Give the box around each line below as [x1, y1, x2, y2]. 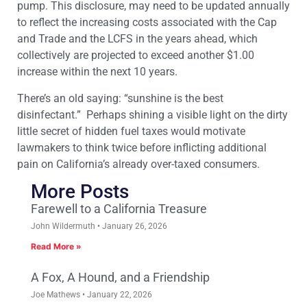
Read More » [31, 241, 82, 252]
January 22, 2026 [85, 290, 152, 300]
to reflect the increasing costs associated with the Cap [17, 16, 277, 29]
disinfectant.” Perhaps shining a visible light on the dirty [17, 108, 288, 121]
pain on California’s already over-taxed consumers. [17, 157, 260, 171]
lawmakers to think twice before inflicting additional [17, 140, 267, 154]
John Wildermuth [31, 221, 97, 232]
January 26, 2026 [100, 221, 167, 232]
